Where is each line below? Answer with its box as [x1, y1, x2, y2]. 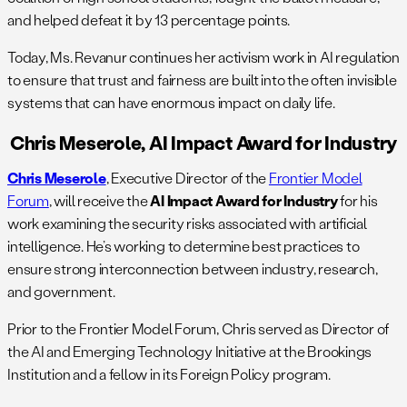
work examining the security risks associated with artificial [7, 213, 367, 233]
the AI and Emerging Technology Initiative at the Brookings [7, 341, 372, 361]
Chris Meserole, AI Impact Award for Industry [9, 129, 398, 154]
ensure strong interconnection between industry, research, [7, 258, 378, 278]
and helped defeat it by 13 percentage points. [7, 9, 291, 29]
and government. [7, 281, 118, 301]
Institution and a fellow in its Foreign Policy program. [7, 363, 331, 383]
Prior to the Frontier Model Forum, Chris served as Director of [7, 318, 390, 338]
